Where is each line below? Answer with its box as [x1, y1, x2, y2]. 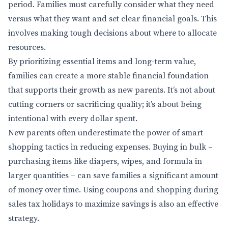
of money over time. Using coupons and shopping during [8, 185, 218, 195]
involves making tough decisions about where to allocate [8, 28, 217, 38]
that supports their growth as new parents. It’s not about [8, 85, 215, 95]
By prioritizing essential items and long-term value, [8, 56, 196, 67]
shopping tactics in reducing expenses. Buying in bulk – [8, 142, 213, 152]
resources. [8, 42, 46, 52]
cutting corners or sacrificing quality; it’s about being [8, 99, 202, 109]
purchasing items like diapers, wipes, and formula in [8, 156, 202, 166]
